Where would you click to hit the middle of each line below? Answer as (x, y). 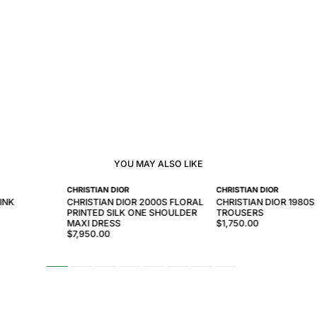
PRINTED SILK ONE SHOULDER (132, 212)
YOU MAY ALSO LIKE (158, 163)
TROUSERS (240, 212)
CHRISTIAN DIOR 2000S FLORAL (135, 202)
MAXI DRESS (94, 223)
